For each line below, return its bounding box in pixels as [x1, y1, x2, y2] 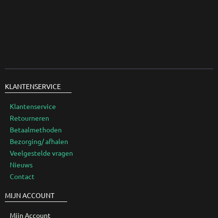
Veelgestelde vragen [10, 148, 73, 157]
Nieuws [10, 160, 33, 169]
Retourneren [10, 113, 49, 122]
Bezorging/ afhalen [10, 137, 68, 145]
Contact [10, 172, 35, 181]
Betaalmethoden [10, 125, 62, 134]
